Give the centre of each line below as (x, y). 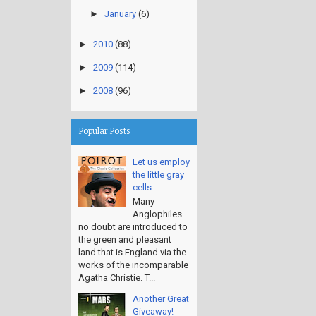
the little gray (158, 174)
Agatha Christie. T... (117, 278)
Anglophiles (157, 214)
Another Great (161, 299)
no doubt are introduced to (133, 227)
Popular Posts (104, 131)
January (120, 14)
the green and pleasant (125, 240)
